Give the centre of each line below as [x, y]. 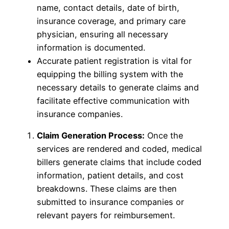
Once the [164, 136]
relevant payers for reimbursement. [106, 215]
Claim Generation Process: [91, 136]
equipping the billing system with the [110, 74]
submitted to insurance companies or [110, 202]
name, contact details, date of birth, [108, 7]
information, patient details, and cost [110, 176]
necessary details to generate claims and [118, 87]
